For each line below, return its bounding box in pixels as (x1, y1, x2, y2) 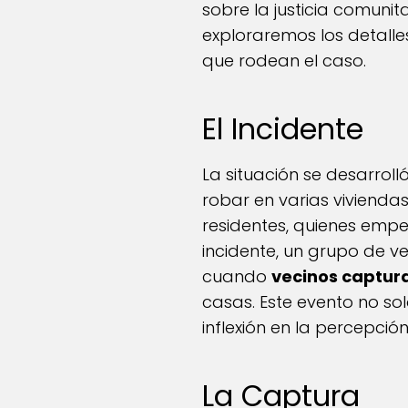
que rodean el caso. (202, 49, 366, 73)
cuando (202, 265, 271, 289)
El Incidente (202, 108, 363, 150)
